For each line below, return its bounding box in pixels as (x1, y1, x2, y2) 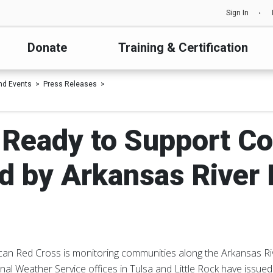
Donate (27, 40, 67, 55)
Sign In (226, 9, 249, 17)
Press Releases (43, 80, 97, 88)
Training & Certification (118, 40, 249, 55)
